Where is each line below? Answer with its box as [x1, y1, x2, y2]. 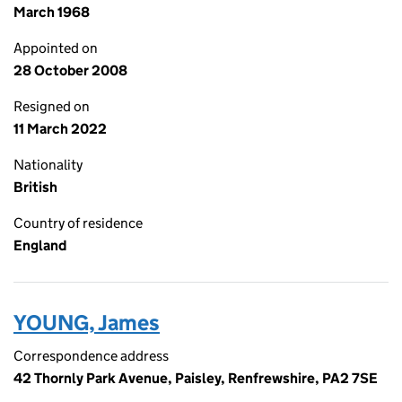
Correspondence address [13, 347, 169, 364]
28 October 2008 [13, 62, 127, 79]
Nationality [13, 156, 83, 173]
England [13, 237, 66, 254]
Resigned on [13, 98, 90, 115]
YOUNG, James [13, 310, 160, 336]
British [13, 179, 57, 196]
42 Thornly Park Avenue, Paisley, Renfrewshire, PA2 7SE [13, 370, 378, 387]
